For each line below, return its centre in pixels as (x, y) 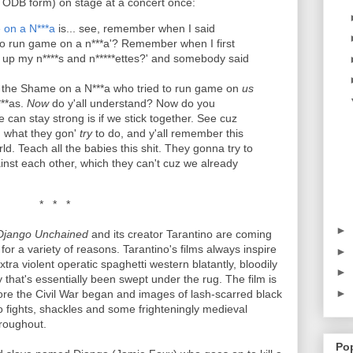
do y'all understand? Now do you (132, 103)
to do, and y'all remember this (168, 133)
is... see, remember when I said (135, 28)
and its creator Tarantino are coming (180, 234)
